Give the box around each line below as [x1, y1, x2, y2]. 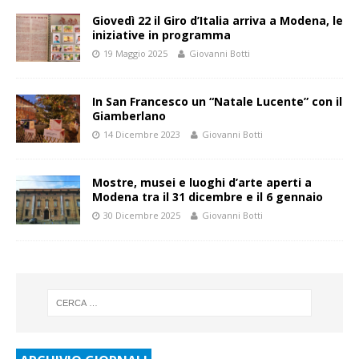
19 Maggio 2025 [103, 47, 167, 60]
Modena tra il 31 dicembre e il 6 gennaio [92, 189, 323, 205]
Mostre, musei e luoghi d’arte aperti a [92, 175, 312, 191]
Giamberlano [92, 108, 166, 124]
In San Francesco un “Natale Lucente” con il [92, 94, 342, 110]
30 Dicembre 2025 [103, 209, 180, 222]
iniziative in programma [92, 27, 231, 43]
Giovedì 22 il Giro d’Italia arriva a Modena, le [92, 13, 343, 29]
